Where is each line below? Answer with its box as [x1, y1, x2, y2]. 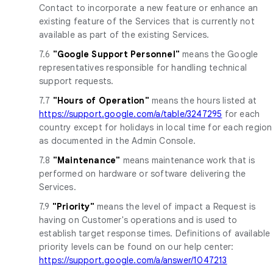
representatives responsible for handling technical [39, 62, 247, 73]
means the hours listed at [152, 94, 257, 106]
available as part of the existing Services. [39, 29, 210, 40]
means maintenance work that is [122, 154, 255, 166]
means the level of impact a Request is [97, 200, 256, 212]
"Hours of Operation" [52, 94, 152, 106]
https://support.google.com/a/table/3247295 [39, 108, 222, 119]
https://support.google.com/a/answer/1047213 [39, 254, 227, 266]
